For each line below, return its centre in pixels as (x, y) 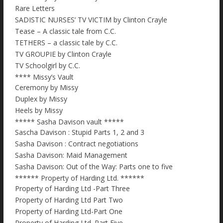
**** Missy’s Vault (44, 77)
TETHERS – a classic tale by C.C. (66, 43)
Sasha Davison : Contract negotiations (77, 144)
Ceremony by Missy (47, 88)
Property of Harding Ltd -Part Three (72, 189)
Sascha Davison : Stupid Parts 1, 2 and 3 (80, 132)
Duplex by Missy (41, 99)
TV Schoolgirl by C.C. (48, 66)
